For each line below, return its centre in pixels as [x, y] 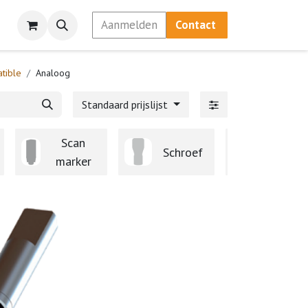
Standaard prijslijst [126, 104]
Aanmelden [129, 25]
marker [73, 161]
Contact [197, 25]
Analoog [53, 73]
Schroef [183, 152]
